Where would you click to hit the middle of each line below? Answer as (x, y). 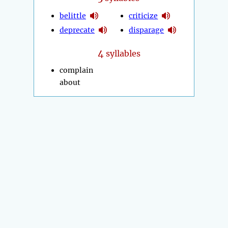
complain (76, 70)
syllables (122, 54)
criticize (144, 16)
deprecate (77, 30)
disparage (147, 30)
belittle (73, 16)
